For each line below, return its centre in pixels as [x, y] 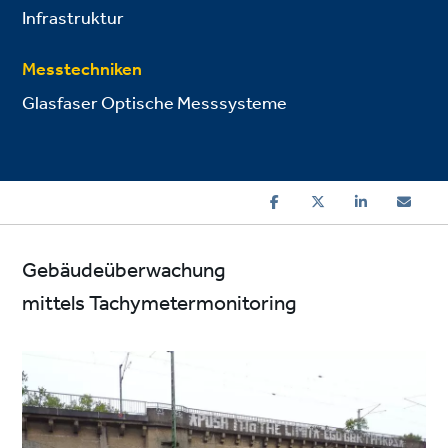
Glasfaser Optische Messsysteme [155, 104]
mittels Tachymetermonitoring [159, 304]
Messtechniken [82, 70]
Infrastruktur [73, 19]
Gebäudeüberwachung [124, 271]
